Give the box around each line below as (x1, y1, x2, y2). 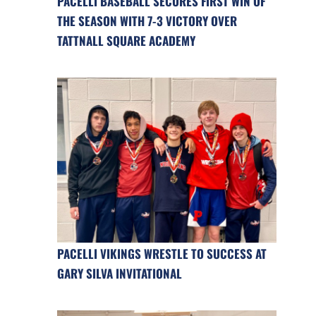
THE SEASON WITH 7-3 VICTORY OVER (56, 12, 237, 30)
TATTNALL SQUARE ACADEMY (56, 32, 195, 50)
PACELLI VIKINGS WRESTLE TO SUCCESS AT (56, 244, 267, 262)
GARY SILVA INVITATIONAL (56, 264, 182, 282)
